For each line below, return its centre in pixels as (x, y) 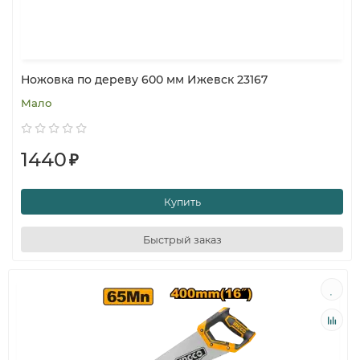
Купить (182, 202)
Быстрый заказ (182, 239)
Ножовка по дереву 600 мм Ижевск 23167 (144, 80)
